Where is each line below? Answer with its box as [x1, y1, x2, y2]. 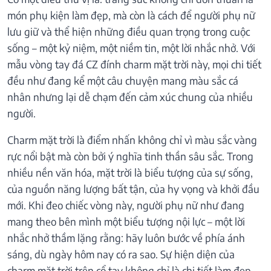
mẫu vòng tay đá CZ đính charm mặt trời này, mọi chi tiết [7, 57, 261, 71]
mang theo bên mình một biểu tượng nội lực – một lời [7, 215, 245, 229]
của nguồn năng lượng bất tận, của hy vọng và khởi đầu [7, 182, 260, 196]
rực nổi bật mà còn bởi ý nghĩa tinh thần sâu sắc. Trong [7, 149, 253, 163]
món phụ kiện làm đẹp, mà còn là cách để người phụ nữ [7, 8, 255, 22]
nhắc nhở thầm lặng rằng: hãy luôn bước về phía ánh [7, 231, 245, 245]
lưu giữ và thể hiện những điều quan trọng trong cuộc [7, 25, 250, 39]
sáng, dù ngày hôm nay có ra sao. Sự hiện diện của [7, 247, 235, 261]
